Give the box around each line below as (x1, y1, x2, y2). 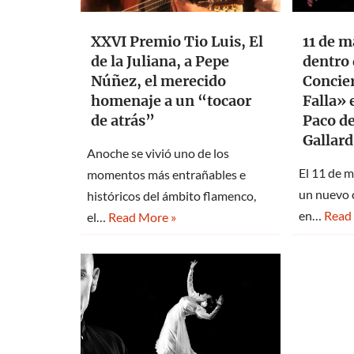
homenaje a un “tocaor (91, 91, 251, 110)
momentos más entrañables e (87, 166, 246, 182)
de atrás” (91, 111, 155, 130)
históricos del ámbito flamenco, (87, 187, 256, 203)
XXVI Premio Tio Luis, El (91, 32, 263, 51)
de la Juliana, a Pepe (91, 51, 229, 70)
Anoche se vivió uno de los (87, 145, 229, 160)
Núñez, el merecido (91, 71, 226, 90)
